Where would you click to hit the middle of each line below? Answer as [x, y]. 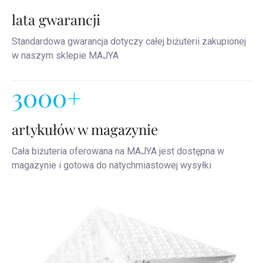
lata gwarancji [56, 19]
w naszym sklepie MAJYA [65, 55]
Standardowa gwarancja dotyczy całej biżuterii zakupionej [129, 41]
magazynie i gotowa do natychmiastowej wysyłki [112, 165]
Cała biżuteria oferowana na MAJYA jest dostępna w [118, 151]
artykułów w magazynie [85, 129]
